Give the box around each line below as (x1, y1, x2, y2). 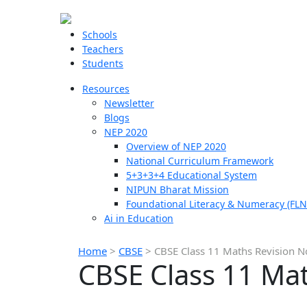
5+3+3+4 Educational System (126, 169, 257, 182)
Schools (82, 28, 117, 41)
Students (82, 57, 123, 70)
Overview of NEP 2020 (126, 140, 226, 153)
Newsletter (104, 97, 154, 110)
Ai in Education (104, 212, 173, 225)
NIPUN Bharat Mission (126, 183, 229, 196)
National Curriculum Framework (126, 154, 273, 167)
